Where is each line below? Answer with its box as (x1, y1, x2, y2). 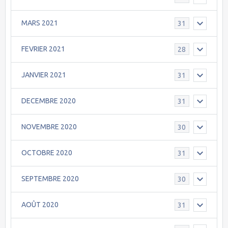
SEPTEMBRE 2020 (21, 175, 79, 183)
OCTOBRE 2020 (21, 149, 72, 157)
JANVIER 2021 (21, 71, 66, 79)
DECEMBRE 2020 (21, 97, 76, 105)
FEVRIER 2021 (21, 45, 65, 53)
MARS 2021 (21, 19, 58, 27)
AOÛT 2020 (21, 201, 59, 209)
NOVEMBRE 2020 (21, 123, 77, 131)
